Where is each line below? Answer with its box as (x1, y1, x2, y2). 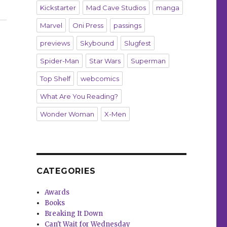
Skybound (80, 39, 114, 48)
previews (40, 39, 70, 48)
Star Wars (89, 57, 121, 65)
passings (113, 21, 141, 30)
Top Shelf (40, 74, 70, 83)
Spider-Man (40, 57, 79, 65)
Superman (130, 57, 166, 65)
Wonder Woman (40, 110, 94, 119)
